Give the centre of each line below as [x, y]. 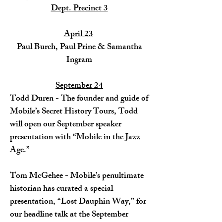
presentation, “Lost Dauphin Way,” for [78, 202]
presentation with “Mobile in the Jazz [75, 138]
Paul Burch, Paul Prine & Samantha [79, 48]
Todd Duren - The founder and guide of [79, 99]
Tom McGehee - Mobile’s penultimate [77, 176]
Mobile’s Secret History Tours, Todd [74, 112]
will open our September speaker [66, 125]
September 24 [79, 86]
